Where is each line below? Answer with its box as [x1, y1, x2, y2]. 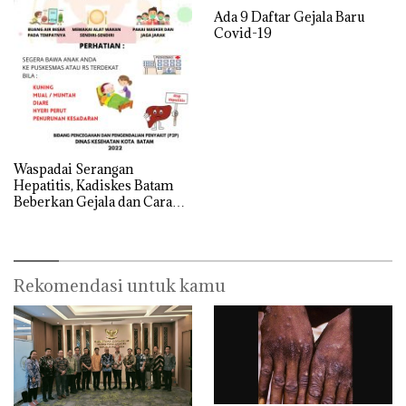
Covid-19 [214, 24, 272, 42]
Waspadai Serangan [14, 159, 133, 178]
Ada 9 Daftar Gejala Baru [214, 7, 365, 25]
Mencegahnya [14, 208, 99, 227]
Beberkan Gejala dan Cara [14, 192, 172, 210]
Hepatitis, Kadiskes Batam [14, 176, 173, 194]
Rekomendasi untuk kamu [14, 274, 226, 296]
